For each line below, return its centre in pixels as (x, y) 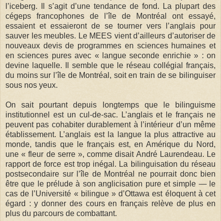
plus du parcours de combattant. (61, 213)
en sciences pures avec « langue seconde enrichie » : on (110, 55)
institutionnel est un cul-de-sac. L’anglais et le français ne (110, 114)
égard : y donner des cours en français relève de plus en (110, 203)
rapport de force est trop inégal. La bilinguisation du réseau (110, 164)
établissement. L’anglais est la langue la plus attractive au (110, 134)
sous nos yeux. (32, 85)
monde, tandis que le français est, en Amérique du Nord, (110, 144)
